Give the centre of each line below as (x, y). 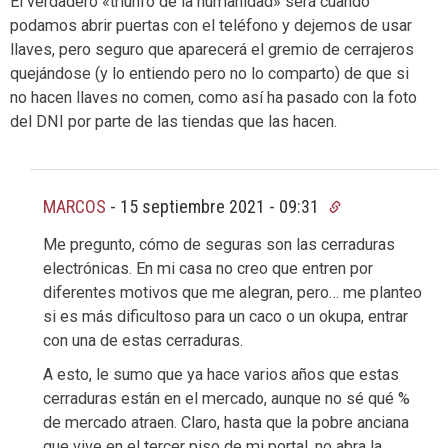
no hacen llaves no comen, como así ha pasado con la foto (213, 97)
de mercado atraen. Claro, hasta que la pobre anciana (226, 423)
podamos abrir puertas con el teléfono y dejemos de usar (211, 25)
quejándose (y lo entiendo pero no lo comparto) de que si (209, 73)
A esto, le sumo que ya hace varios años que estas (221, 375)
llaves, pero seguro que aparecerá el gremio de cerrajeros (212, 49)
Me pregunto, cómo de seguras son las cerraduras (219, 245)
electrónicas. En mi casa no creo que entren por (208, 269)
